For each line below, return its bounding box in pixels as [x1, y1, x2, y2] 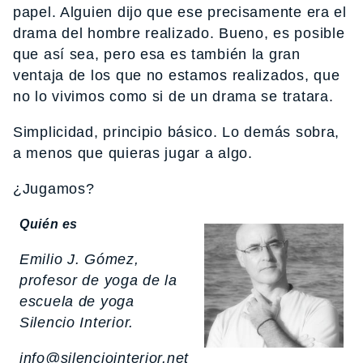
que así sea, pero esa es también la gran [13, 46, 301, 63]
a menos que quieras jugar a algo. [13, 145, 253, 162]
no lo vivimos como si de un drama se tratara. [13, 88, 334, 105]
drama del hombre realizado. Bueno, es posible [13, 25, 345, 42]
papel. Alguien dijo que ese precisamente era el [13, 4, 347, 21]
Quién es [19, 216, 79, 231]
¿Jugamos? [13, 181, 95, 198]
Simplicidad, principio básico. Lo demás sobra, [13, 124, 340, 141]
